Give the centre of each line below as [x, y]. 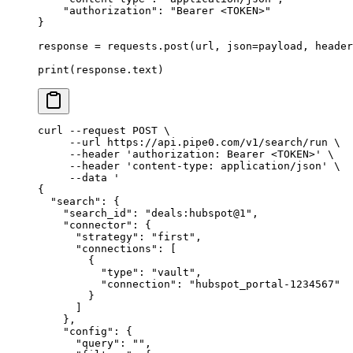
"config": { [85, 331]
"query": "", [95, 343]
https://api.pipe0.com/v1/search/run [214, 142]
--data [72, 177]
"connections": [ [107, 248]
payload [281, 46]
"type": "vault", [120, 272]
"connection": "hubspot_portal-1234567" [189, 284]
